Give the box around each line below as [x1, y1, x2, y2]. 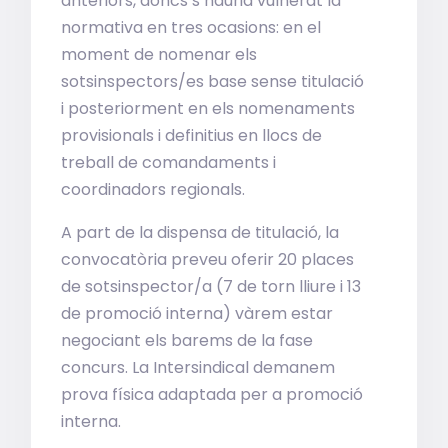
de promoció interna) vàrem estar [61, 302, 334, 325]
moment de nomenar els [61, 43, 258, 66]
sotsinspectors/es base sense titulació [61, 70, 365, 93]
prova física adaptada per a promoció [61, 383, 364, 406]
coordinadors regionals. [61, 178, 246, 201]
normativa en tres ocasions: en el [61, 16, 322, 39]
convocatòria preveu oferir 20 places [61, 248, 355, 271]
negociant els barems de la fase [61, 329, 314, 352]
